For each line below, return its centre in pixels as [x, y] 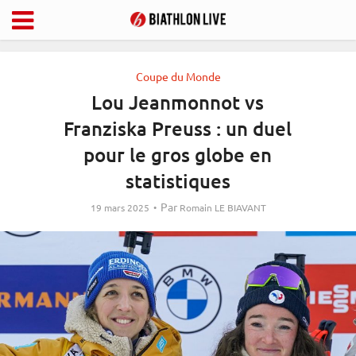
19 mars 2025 [120, 207]
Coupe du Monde [178, 76]
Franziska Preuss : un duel [178, 128]
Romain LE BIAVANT [222, 207]
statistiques [178, 181]
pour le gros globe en [178, 155]
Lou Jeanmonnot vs [178, 102]
